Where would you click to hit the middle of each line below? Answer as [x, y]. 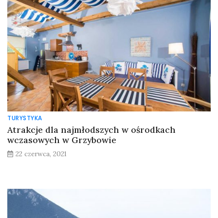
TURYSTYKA [25, 118]
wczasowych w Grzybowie [62, 140]
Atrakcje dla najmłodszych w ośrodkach [91, 129]
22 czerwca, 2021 [41, 154]
